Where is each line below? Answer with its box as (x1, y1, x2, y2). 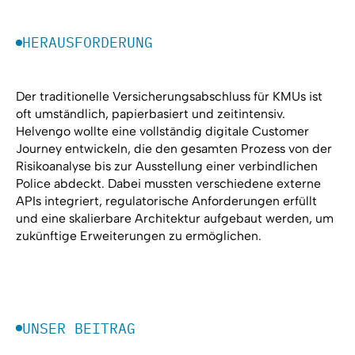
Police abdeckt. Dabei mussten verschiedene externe (15, 176, 321, 192)
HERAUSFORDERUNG (21, 33, 153, 52)
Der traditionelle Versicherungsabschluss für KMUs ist (15, 89, 323, 105)
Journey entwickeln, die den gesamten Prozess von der (15, 141, 332, 157)
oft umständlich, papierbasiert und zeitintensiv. (15, 106, 285, 122)
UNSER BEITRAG (21, 319, 136, 338)
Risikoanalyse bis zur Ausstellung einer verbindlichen (15, 158, 318, 174)
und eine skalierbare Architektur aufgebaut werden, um (15, 211, 334, 227)
